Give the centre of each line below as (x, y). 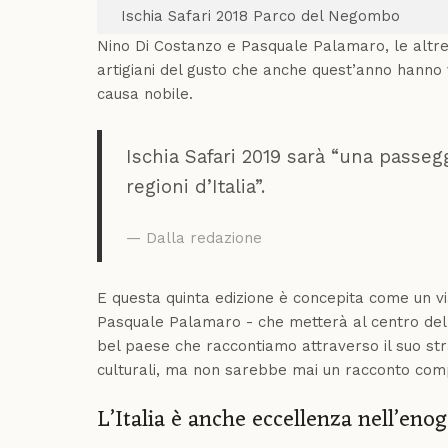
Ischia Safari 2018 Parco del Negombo (260, 16)
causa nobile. (145, 94)
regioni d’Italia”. (195, 187)
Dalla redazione (204, 238)
